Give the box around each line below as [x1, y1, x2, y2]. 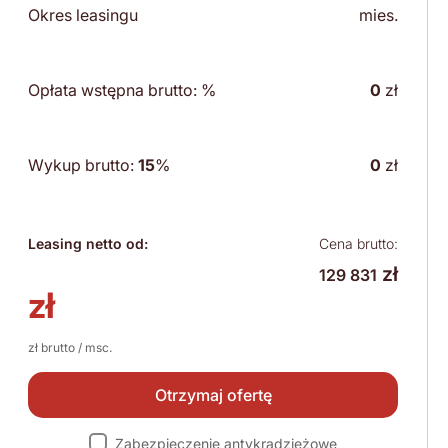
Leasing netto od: [28, 235, 148, 253]
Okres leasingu [28, 5, 138, 26]
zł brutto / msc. [28, 340, 112, 356]
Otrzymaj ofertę [154, 385, 272, 406]
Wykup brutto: [28, 155, 138, 176]
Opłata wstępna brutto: [28, 80, 201, 101]
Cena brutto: [319, 235, 398, 253]
